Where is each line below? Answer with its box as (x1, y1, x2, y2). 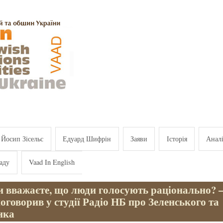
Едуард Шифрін (63, 133, 111, 143)
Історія (166, 133, 187, 143)
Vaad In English (29, 157, 75, 167)
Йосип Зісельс (1, 133, 44, 143)
